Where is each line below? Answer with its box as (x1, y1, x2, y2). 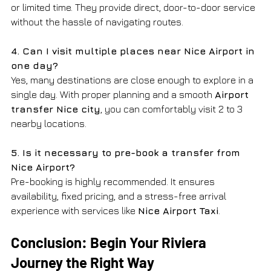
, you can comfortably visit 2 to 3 (100, 103, 245, 114)
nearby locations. (11, 117, 87, 129)
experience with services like (11, 204, 138, 216)
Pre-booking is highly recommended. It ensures (11, 175, 217, 187)
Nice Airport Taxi (138, 204, 218, 216)
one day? (11, 59, 58, 71)
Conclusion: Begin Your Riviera (11, 233, 209, 251)
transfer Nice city (11, 103, 100, 114)
